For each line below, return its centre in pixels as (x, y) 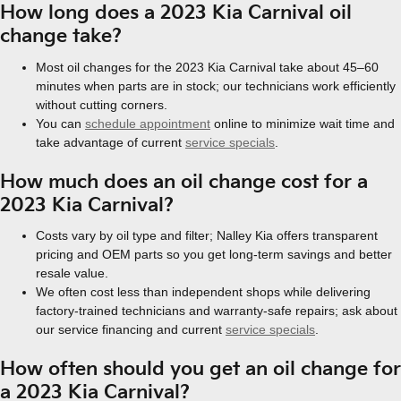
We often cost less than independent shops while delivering (203, 292)
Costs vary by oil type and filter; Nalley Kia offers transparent (207, 235)
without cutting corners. (102, 104)
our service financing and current (131, 329)
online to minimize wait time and (303, 123)
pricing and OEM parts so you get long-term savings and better (214, 254)
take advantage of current (111, 142)
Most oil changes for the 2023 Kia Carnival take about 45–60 (207, 67)
